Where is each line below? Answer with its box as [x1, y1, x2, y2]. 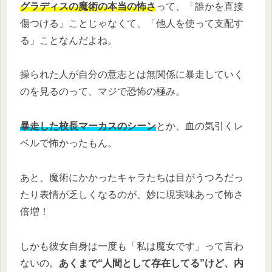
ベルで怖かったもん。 [20, 138, 117, 149]
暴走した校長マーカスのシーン [20, 121, 156, 132]
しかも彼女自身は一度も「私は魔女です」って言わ [20, 240, 243, 251]
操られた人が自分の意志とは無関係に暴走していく [20, 69, 243, 80]
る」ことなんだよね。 [20, 35, 117, 46]
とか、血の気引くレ [156, 121, 243, 132]
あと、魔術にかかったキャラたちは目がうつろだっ [20, 172, 243, 183]
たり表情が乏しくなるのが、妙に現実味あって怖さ [20, 189, 243, 200]
